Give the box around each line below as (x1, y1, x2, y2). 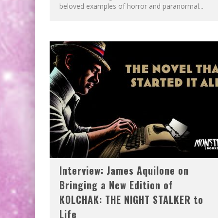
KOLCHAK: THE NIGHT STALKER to (59, 192, 203, 207)
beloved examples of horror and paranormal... (59, 1, 203, 11)
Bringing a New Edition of (59, 177, 173, 192)
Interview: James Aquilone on (59, 163, 189, 178)
